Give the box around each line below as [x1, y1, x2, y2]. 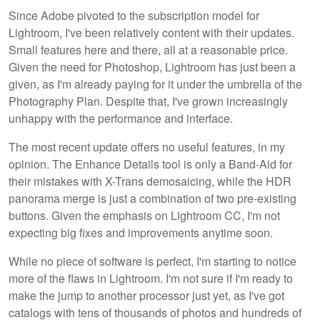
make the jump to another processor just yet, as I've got [9, 286, 284, 304]
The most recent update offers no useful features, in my [9, 138, 285, 155]
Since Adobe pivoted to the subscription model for [9, 6, 259, 24]
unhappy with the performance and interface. [9, 109, 233, 126]
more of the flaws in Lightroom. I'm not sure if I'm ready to [9, 269, 293, 286]
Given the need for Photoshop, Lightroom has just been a [9, 58, 296, 75]
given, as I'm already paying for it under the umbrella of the [9, 75, 302, 92]
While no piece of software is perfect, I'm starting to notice [9, 252, 296, 269]
